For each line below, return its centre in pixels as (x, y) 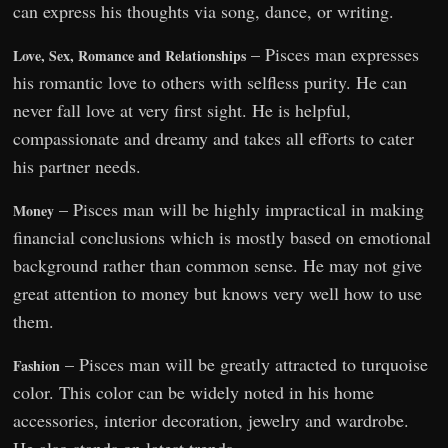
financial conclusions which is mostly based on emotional (222, 236)
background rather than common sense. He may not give (218, 264)
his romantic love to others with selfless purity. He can (210, 81)
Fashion (37, 365)
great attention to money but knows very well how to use (218, 292)
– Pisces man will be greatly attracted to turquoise (244, 363)
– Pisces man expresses (333, 53)
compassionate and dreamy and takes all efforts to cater (214, 137)
